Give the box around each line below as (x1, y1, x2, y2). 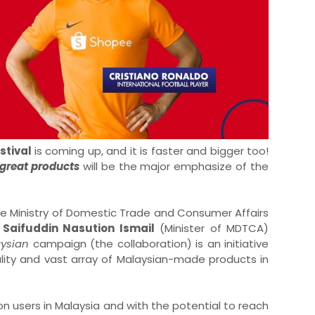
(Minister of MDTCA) (159, 220, 269, 236)
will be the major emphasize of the (79, 158, 269, 174)
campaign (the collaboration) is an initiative (32, 236, 269, 251)
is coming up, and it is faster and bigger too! (34, 143, 269, 158)
